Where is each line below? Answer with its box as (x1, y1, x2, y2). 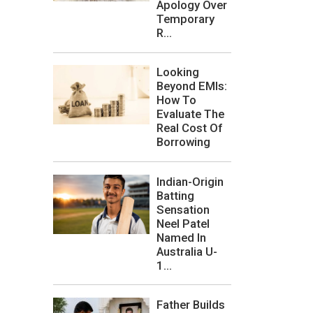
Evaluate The (156, 107, 224, 122)
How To (156, 93, 196, 108)
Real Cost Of (156, 121, 223, 136)
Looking (156, 65, 199, 80)
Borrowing (156, 135, 210, 150)
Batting (156, 188, 194, 203)
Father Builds (156, 297, 225, 312)
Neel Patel (156, 216, 210, 231)
